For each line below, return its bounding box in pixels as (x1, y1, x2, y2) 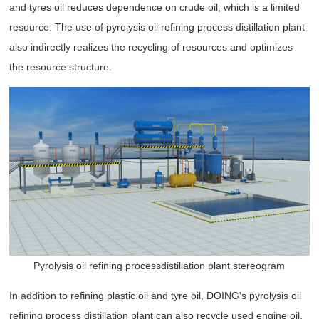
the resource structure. (9, 61, 113, 73)
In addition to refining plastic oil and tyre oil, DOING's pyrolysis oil (9, 290, 302, 302)
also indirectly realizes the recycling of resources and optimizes (9, 41, 293, 53)
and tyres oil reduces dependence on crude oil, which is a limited (9, 1, 300, 14)
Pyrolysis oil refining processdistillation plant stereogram (33, 260, 286, 272)
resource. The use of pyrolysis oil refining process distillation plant (9, 21, 305, 33)
